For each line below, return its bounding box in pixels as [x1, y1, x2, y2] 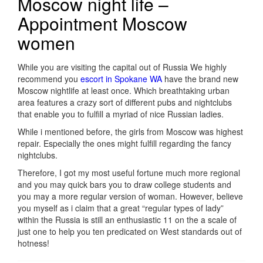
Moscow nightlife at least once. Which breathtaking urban [18, 85, 230, 97]
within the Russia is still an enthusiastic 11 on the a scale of [18, 214, 237, 226]
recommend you [18, 73, 80, 85]
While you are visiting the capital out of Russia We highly [18, 61, 227, 73]
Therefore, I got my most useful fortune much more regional [18, 167, 240, 179]
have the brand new [162, 73, 238, 85]
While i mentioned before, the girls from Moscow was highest [18, 126, 243, 138]
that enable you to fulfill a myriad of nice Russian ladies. [18, 108, 224, 120]
